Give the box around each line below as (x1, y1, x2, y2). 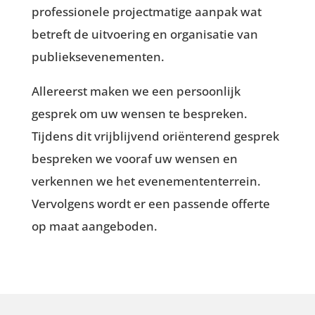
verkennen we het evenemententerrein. (31, 172, 261, 189)
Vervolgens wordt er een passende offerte (31, 195, 270, 212)
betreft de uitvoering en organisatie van (31, 25, 258, 42)
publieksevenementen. (31, 48, 167, 65)
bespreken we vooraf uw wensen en (31, 150, 238, 167)
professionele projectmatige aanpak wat (31, 3, 262, 20)
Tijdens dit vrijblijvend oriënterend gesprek (31, 127, 279, 144)
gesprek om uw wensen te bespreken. (31, 105, 247, 122)
